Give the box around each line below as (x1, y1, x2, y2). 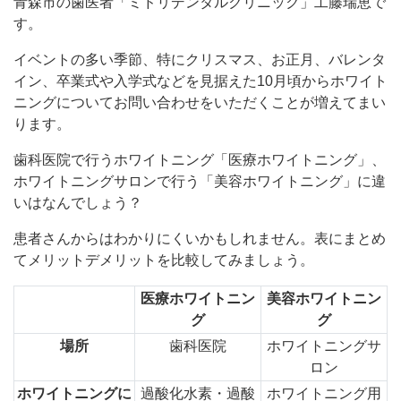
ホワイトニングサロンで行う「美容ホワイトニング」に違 (13, 174, 386, 190)
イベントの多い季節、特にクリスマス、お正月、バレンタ (13, 52, 386, 68)
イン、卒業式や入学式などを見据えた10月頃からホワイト (13, 73, 388, 90)
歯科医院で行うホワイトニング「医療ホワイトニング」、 (13, 152, 386, 168)
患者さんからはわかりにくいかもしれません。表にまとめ (13, 231, 386, 247)
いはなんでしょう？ (13, 195, 142, 211)
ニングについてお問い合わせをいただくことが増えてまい (13, 95, 386, 111)
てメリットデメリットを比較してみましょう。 (13, 252, 314, 269)
